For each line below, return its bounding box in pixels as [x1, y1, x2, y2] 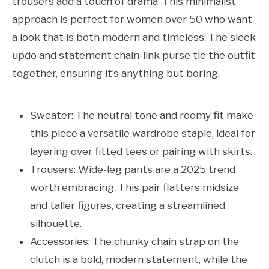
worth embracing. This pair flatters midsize [30, 181, 239, 194]
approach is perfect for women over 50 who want [12, 13, 252, 26]
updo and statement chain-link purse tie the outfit [12, 49, 255, 62]
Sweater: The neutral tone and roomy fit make [30, 109, 253, 122]
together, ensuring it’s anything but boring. [12, 67, 220, 80]
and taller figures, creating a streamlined [30, 199, 225, 212]
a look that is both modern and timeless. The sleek [12, 31, 256, 44]
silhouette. [30, 217, 82, 230]
